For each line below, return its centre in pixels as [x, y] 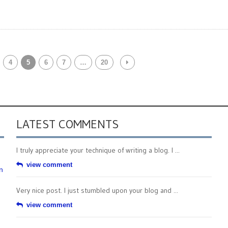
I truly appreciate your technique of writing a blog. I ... [98, 150]
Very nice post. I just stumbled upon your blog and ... [97, 190]
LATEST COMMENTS [67, 124]
